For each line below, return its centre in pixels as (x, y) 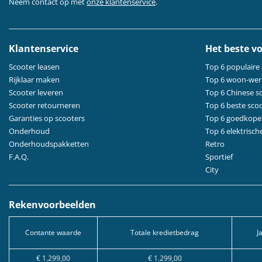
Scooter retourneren (44, 105)
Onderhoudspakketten (49, 144)
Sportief (219, 157)
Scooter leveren (36, 92)
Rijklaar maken (34, 80)
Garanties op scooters (47, 118)
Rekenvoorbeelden (52, 205)
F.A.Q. (19, 157)
